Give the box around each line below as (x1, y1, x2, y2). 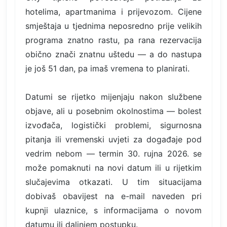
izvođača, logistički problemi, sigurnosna (25, 120, 202, 130)
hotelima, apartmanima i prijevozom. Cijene (25, 6, 202, 17)
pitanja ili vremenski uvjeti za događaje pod (25, 134, 202, 144)
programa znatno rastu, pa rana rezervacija (25, 34, 202, 45)
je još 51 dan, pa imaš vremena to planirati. (25, 63, 190, 73)
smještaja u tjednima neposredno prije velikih (25, 20, 202, 31)
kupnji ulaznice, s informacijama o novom (25, 205, 202, 215)
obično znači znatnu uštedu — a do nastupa (25, 49, 202, 59)
